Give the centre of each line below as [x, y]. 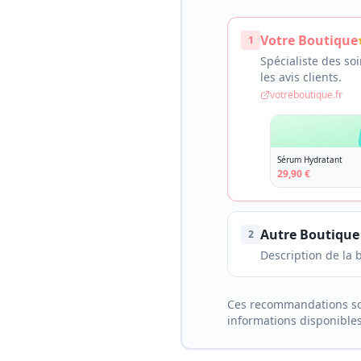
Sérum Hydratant [310, 160]
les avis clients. [301, 77]
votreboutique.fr [306, 95]
